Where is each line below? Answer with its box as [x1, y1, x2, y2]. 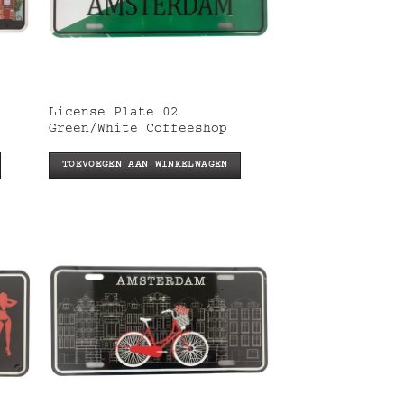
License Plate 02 [49, 107, 179, 121]
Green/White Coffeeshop [49, 124, 228, 137]
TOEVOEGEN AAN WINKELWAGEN [61, 160, 228, 170]
